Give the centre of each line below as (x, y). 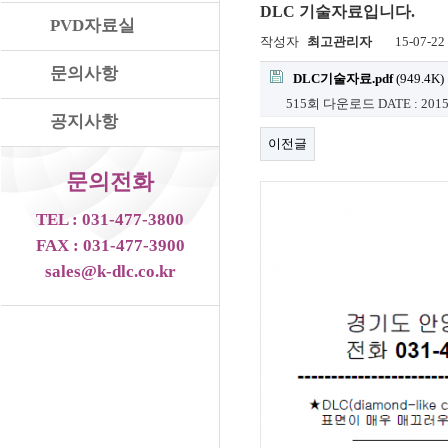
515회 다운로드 (330, 103)
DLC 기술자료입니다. (337, 11)
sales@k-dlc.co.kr (110, 271)
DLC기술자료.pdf (343, 78)
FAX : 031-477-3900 (110, 245)
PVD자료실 (92, 25)
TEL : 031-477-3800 (110, 219)
